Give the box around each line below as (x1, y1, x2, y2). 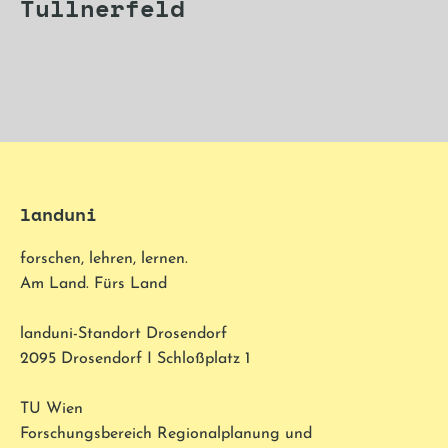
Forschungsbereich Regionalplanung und (20, 425, 312, 442)
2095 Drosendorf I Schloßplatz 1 (20, 350, 250, 367)
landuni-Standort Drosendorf (20, 325, 227, 342)
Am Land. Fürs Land (20, 275, 167, 292)
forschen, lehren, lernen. (20, 250, 188, 267)
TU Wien (20, 400, 83, 417)
